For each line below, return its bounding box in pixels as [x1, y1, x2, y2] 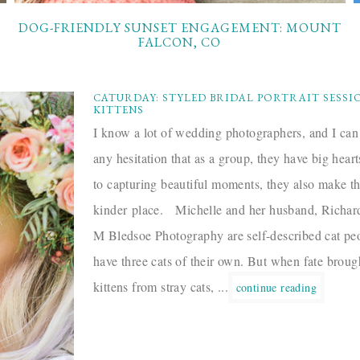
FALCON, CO [138, 34, 222, 51]
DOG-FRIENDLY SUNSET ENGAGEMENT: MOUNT [18, 19, 342, 37]
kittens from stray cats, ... [93, 278, 232, 296]
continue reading [235, 280, 317, 296]
